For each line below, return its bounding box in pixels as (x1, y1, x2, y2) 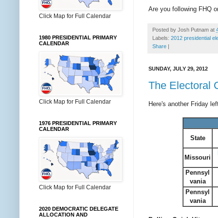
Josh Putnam (178, 26, 209, 33)
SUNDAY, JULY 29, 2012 (148, 65, 208, 72)
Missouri (184, 154, 211, 162)
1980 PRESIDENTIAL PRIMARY (39, 35, 117, 40)
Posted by (152, 26, 178, 33)
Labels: (152, 35, 171, 41)
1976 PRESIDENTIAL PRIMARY (39, 120, 117, 126)
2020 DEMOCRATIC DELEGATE (39, 206, 118, 212)
